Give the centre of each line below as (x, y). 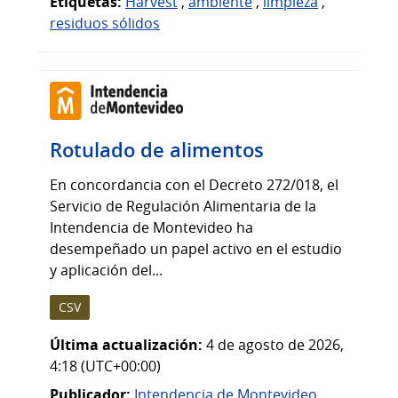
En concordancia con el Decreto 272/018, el (194, 185)
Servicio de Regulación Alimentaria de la (183, 207)
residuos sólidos (105, 24)
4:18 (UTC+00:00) (105, 366)
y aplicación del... (106, 271)
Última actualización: (126, 344)
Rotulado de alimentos (157, 151)
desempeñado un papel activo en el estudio (196, 249)
